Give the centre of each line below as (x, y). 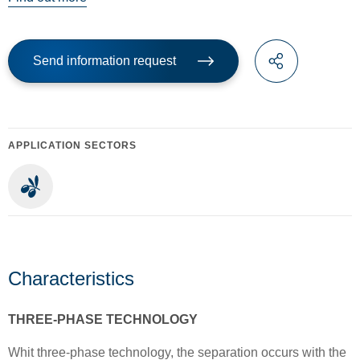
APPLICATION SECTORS (72, 146)
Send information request (104, 61)
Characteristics (71, 279)
